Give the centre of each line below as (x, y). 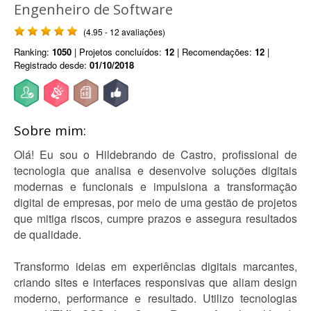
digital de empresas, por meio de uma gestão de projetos (155, 202)
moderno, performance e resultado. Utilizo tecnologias (155, 298)
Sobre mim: (50, 131)
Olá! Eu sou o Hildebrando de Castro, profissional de (155, 154)
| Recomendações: (215, 52)
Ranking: (33, 52)
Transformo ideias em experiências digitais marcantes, (155, 266)
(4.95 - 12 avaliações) (124, 32)
